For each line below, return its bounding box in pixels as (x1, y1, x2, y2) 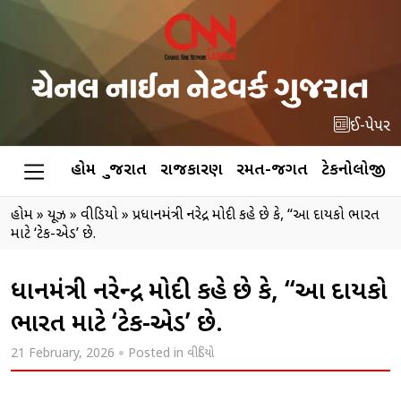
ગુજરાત (108, 159, 147, 181)
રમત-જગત (235, 159, 308, 181)
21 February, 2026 (11, 345, 115, 363)
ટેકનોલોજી (320, 159, 386, 181)
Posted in (128, 345, 187, 363)
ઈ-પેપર (350, 115, 390, 137)
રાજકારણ (159, 159, 223, 181)
